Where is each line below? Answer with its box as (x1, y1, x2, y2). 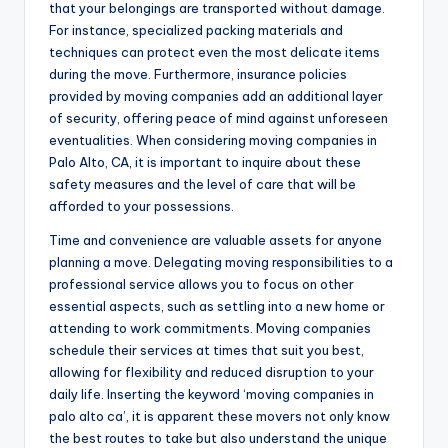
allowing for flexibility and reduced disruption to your (49, 363, 374, 380)
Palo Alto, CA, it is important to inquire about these (49, 153, 361, 170)
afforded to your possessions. (49, 197, 234, 214)
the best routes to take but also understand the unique (49, 429, 387, 446)
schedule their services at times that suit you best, (49, 341, 364, 358)
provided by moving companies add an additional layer (49, 87, 383, 104)
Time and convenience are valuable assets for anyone (49, 231, 382, 248)
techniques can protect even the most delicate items (49, 43, 380, 60)
